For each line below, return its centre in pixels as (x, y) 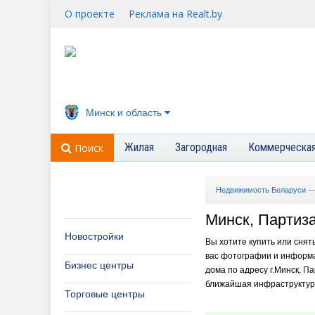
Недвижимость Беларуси (261, 190)
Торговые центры (105, 294)
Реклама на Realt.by (175, 14)
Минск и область (124, 112)
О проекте (90, 14)
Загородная (201, 147)
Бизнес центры (99, 265)
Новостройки (94, 236)
